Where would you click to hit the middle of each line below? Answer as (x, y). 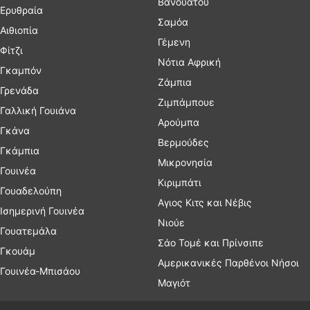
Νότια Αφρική (189, 62)
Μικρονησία (185, 162)
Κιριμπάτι (180, 182)
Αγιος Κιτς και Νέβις (205, 202)
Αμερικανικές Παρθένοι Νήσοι (228, 263)
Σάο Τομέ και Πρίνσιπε (211, 243)
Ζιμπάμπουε (186, 102)
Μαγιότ (174, 283)
